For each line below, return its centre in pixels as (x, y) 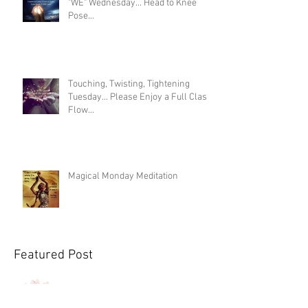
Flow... (81, 110)
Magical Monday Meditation (123, 176)
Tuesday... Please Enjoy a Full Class (140, 97)
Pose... (81, 16)
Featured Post (53, 255)
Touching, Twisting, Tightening (129, 84)
